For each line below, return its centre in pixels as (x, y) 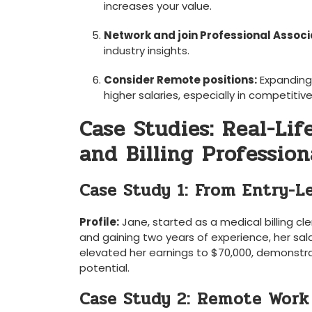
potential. (104, 268)
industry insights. (147, 50)
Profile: (99, 222)
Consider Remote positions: (180, 80)
